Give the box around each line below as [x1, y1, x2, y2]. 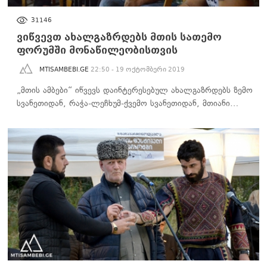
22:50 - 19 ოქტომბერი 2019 [91, 66, 185, 74]
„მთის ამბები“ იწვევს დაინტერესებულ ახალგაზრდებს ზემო [17, 85, 253, 96]
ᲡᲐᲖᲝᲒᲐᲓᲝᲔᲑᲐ [12, 10, 57, 18]
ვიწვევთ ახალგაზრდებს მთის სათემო [17, 32, 221, 44]
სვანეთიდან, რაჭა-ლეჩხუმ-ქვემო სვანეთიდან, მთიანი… [17, 98, 238, 109]
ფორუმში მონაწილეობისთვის [17, 45, 178, 57]
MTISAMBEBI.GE [39, 66, 89, 74]
